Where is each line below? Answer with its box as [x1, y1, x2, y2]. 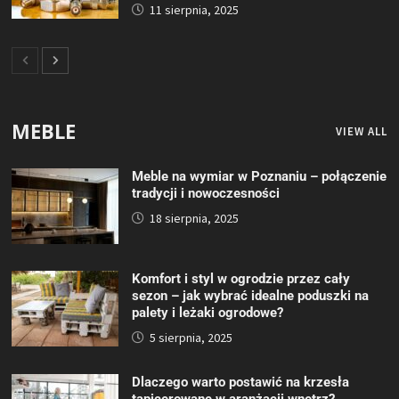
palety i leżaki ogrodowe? [132, 304, 284, 321]
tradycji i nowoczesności [132, 184, 281, 201]
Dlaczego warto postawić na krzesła [132, 373, 350, 390]
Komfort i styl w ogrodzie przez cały [132, 270, 351, 287]
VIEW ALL [335, 123, 387, 139]
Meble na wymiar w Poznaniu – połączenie [132, 167, 387, 184]
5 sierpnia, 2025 [150, 329, 233, 346]
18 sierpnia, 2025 [150, 209, 240, 226]
